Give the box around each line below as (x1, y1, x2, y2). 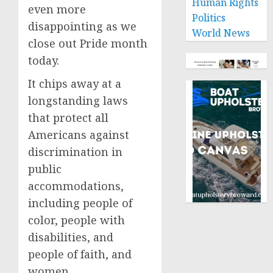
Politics (192, 11, 226, 24)
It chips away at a (28, 76, 121, 91)
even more (28, 2, 86, 16)
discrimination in (28, 144, 122, 159)
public (28, 161, 62, 176)
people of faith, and (28, 247, 132, 261)
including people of (28, 196, 132, 210)
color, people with (28, 213, 125, 227)
